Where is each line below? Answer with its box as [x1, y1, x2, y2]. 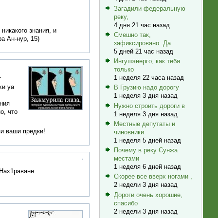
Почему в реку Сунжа [113, 146, 178, 154]
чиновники [113, 128, 144, 136]
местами [113, 155, 139, 163]
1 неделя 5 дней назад [113, 136, 181, 144]
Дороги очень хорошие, [113, 191, 182, 199]
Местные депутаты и [113, 120, 175, 127]
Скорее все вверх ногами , [113, 173, 192, 181]
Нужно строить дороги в [113, 102, 185, 109]
